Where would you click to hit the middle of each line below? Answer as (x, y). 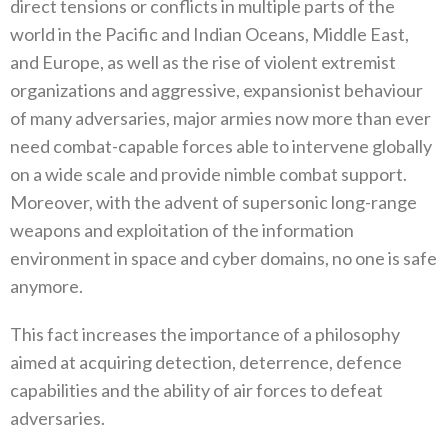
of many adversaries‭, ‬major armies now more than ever (220, 118)
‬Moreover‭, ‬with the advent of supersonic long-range (213, 202)
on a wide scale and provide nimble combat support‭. (208, 174)
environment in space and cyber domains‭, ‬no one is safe (223, 258)
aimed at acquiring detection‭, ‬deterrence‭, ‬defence (206, 362)
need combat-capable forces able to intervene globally (221, 146)
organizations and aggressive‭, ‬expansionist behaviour (216, 90)
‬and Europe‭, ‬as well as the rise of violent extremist (203, 62)
